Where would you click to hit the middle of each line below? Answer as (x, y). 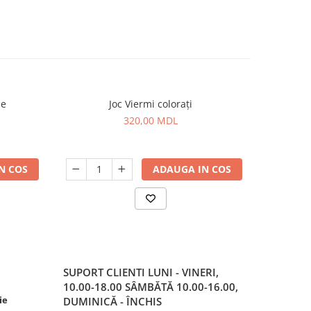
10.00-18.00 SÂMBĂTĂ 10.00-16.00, (151, 287)
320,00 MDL (150, 120)
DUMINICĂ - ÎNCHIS (112, 301)
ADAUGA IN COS (192, 169)
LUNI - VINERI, (183, 272)
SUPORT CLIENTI (106, 272)
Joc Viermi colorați (150, 104)
